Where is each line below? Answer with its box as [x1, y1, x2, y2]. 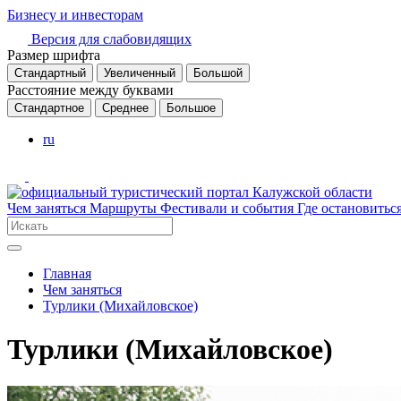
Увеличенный [104, 66, 175, 80]
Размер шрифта [7, 47, 100, 63]
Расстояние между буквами [7, 82, 174, 98]
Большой [193, 66, 243, 80]
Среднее [102, 101, 149, 115]
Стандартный [14, 66, 86, 80]
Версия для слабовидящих [31, 31, 192, 47]
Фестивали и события [160, 200, 297, 216]
